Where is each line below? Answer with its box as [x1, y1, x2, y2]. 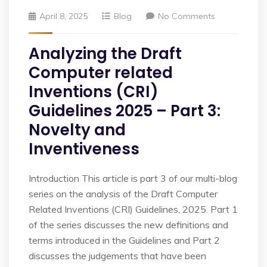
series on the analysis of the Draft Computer [29, 187, 218, 200]
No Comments [158, 10, 215, 21]
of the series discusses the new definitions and [29, 218, 228, 231]
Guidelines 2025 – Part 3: [29, 100, 221, 122]
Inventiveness [29, 138, 139, 160]
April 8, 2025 [39, 10, 88, 21]
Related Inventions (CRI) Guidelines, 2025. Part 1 [29, 203, 238, 215]
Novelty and [29, 119, 126, 141]
